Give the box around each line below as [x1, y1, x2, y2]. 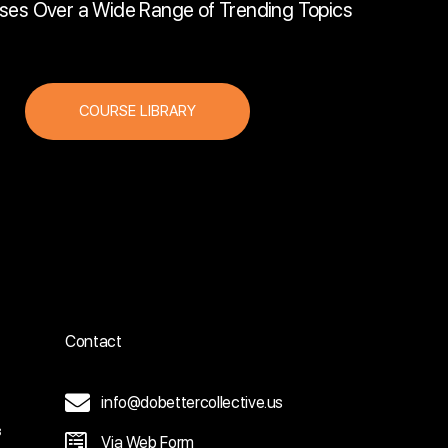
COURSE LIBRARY [78, 101, 196, 120]
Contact [64, 331, 122, 351]
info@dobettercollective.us [101, 392, 284, 412]
